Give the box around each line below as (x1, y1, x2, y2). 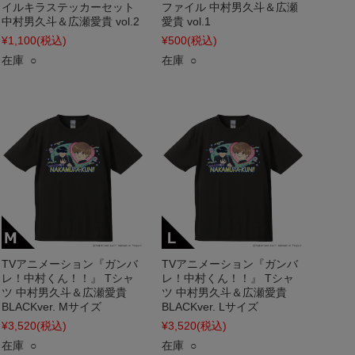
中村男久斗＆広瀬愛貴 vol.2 (2, 15, 139, 28)
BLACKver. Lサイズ (162, 300, 258, 313)
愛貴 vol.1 (162, 15, 211, 28)
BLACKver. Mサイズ (2, 300, 101, 313)
